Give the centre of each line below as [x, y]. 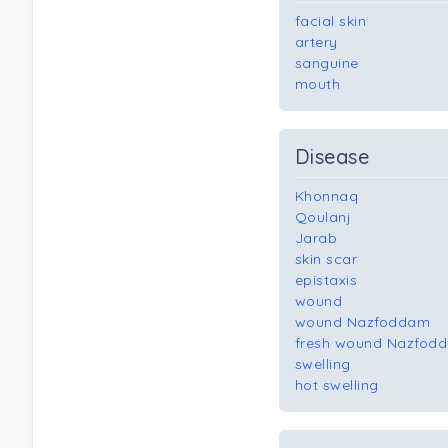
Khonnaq [327, 196]
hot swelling [337, 385]
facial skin [331, 21]
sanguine [327, 63]
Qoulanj [323, 217]
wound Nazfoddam [363, 322]
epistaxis [326, 280]
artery [316, 42]
